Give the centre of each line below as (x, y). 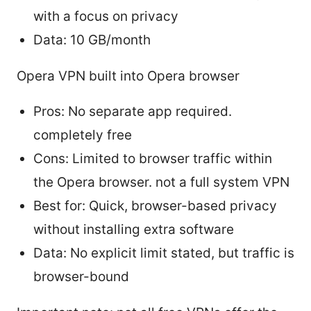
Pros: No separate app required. (133, 111)
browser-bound (81, 276)
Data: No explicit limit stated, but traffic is (164, 253)
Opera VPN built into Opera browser (128, 76)
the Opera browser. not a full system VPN (161, 182)
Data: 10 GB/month (92, 40)
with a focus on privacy (106, 16)
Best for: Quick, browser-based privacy (155, 205)
